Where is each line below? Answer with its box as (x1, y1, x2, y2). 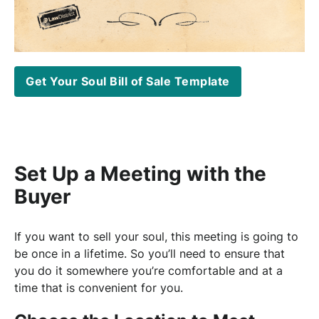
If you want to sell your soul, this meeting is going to (14, 229, 298, 244)
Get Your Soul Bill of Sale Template (26, 74, 230, 89)
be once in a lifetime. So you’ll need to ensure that (14, 246, 285, 261)
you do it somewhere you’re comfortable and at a (14, 263, 283, 278)
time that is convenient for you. (14, 280, 183, 295)
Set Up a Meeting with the (14, 161, 266, 186)
